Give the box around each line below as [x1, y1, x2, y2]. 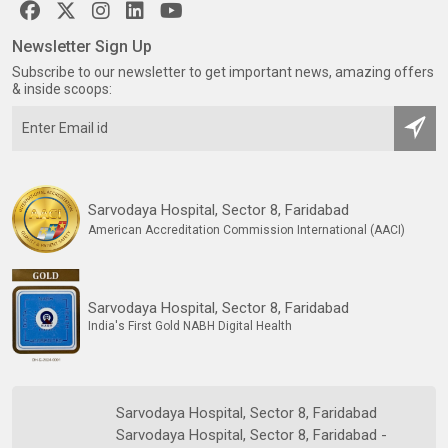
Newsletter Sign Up [12, 36, 152, 56]
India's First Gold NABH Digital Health [88, 319, 292, 334]
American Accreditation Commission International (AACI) [88, 222, 405, 237]
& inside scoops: [12, 80, 112, 97]
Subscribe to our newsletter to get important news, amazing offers [12, 63, 434, 80]
